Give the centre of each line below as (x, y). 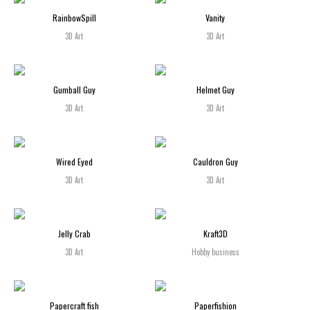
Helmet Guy (215, 89)
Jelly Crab (74, 233)
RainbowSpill (74, 17)
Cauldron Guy (215, 161)
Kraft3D (215, 233)
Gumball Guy (74, 89)
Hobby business (215, 252)
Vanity (216, 17)
